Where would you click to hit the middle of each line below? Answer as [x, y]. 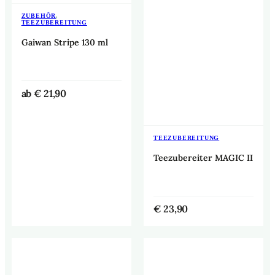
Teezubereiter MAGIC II [203, 157]
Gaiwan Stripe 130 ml [64, 42]
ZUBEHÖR [39, 15]
